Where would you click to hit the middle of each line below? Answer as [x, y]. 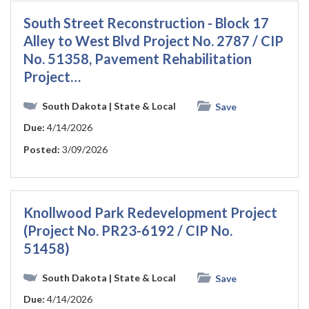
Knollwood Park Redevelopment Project [150, 212]
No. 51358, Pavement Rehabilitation [138, 58]
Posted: [42, 149]
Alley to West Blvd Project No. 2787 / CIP [153, 40]
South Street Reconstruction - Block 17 [146, 22]
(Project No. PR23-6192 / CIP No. [128, 230]
